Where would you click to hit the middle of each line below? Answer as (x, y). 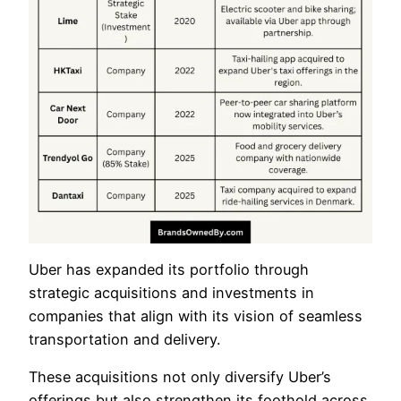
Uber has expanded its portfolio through (169, 269)
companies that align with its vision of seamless (196, 316)
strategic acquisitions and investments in (171, 292)
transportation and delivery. (124, 339)
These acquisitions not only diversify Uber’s (180, 377)
